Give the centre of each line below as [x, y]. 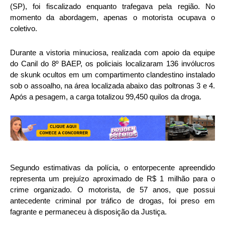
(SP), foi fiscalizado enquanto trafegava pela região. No [113, 6]
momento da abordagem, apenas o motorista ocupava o [113, 17]
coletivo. [24, 28]
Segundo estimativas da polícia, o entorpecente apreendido [113, 168]
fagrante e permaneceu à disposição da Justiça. [88, 212]
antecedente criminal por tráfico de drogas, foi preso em [113, 201]
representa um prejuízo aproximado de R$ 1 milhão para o [113, 179]
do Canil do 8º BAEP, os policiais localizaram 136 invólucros [113, 63]
